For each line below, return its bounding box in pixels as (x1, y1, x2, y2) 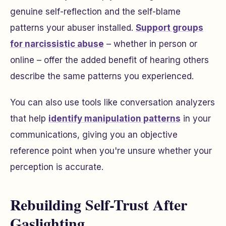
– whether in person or (104, 39, 197, 49)
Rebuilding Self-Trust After (10, 193, 187, 215)
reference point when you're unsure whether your (10, 146, 212, 156)
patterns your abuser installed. (10, 23, 136, 33)
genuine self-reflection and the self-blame (10, 7, 181, 17)
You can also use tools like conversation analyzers (10, 97, 215, 107)
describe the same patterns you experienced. (10, 71, 194, 81)
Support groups (136, 23, 203, 33)
